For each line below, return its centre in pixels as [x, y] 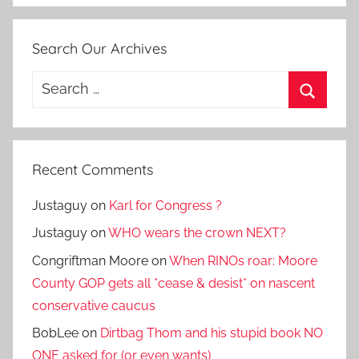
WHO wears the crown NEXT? [197, 233]
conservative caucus [94, 305]
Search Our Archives [99, 48]
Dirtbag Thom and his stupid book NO [212, 333]
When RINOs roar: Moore [243, 260]
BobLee [55, 333]
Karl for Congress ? [165, 205]
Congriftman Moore [90, 260]
